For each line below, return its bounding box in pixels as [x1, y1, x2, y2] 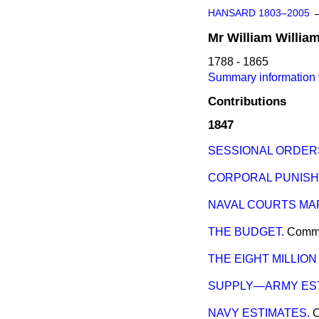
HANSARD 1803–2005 [208, 8, 310, 19]
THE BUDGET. [208, 226, 284, 239]
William [227, 31, 272, 45]
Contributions [208, 94, 286, 109]
